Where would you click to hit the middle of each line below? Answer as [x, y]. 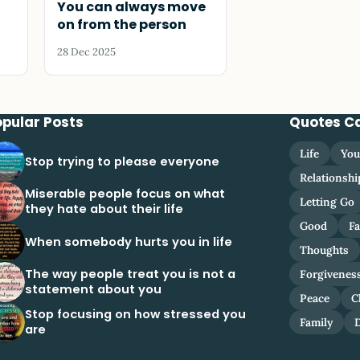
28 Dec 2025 [86, 51]
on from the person [121, 25]
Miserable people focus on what [125, 194]
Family [317, 323]
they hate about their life [104, 209]
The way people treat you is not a [131, 274]
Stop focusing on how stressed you [136, 315]
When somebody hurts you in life [129, 241]
